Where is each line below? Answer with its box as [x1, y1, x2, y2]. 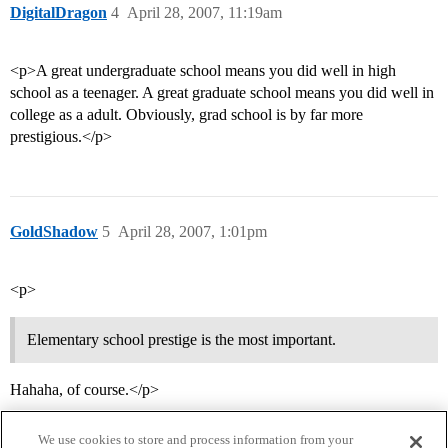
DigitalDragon [10, 4, 107, 22]
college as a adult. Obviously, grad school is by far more [10, 106, 363, 124]
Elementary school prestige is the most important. [27, 331, 336, 349]
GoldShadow [10, 223, 98, 241]
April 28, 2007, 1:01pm [118, 223, 267, 241]
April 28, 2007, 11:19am [127, 4, 282, 22]
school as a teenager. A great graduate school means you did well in [10, 84, 434, 102]
